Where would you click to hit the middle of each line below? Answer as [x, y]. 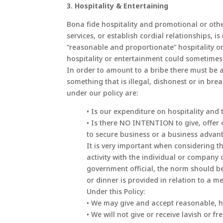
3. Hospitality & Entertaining [118, 6]
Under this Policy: [116, 192]
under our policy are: [103, 93]
